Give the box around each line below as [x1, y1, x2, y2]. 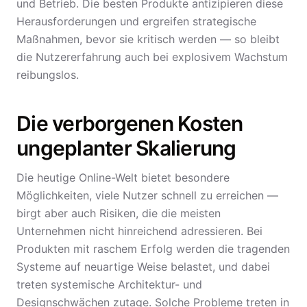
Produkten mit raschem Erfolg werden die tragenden [16, 242, 290, 256]
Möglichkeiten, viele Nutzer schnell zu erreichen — [16, 188, 278, 202]
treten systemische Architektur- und [16, 278, 202, 291]
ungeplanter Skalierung [16, 136, 236, 160]
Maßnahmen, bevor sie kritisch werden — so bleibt [16, 32, 280, 46]
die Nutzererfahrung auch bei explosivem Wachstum [16, 50, 288, 64]
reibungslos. [16, 68, 79, 82]
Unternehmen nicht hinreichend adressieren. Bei [16, 224, 262, 238]
